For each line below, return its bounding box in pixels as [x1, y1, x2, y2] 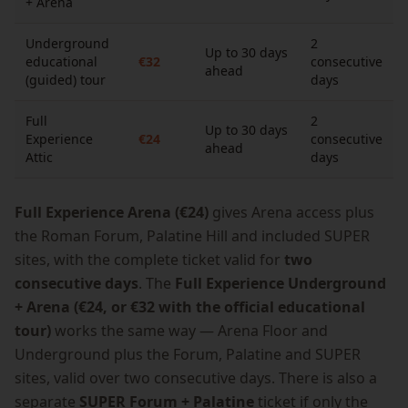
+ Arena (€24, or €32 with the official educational [15, 297, 365, 317]
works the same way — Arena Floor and [51, 321, 328, 341]
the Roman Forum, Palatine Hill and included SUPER [15, 226, 370, 246]
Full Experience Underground [175, 273, 386, 293]
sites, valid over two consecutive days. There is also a [15, 368, 377, 388]
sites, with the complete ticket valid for [15, 250, 284, 270]
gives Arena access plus [209, 202, 374, 222]
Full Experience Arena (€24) [15, 202, 209, 222]
